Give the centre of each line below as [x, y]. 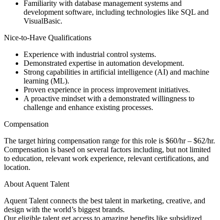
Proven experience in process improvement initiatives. [107, 89]
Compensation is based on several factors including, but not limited [107, 149]
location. [17, 167]
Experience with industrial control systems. [90, 54]
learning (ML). [46, 81]
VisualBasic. [43, 21]
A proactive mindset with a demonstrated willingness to [109, 98]
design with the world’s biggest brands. [64, 209]
